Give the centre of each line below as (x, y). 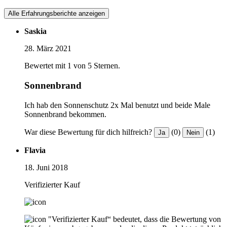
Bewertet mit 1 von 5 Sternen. (72, 66)
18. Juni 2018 (46, 167)
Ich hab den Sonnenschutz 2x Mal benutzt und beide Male (117, 105)
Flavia (35, 150)
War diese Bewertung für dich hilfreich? (88, 132)
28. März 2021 (48, 49)
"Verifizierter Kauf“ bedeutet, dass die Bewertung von (135, 219)
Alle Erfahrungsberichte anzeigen (56, 14)
